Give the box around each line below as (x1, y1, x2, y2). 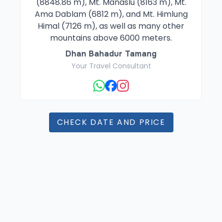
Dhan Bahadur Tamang (65, 49, 157, 59)
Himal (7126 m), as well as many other (38, 20, 184, 32)
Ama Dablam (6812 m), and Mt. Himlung (34, 8, 188, 20)
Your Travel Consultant (71, 61, 151, 71)
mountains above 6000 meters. (50, 32, 172, 44)
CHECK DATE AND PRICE (56, 116, 166, 128)
